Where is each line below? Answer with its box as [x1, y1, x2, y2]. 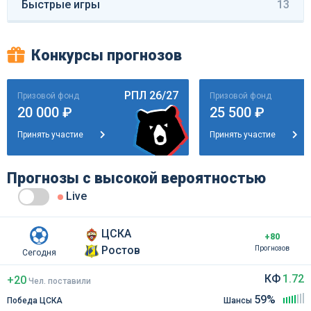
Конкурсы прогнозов [31, 46, 182, 64]
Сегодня [22, 247, 56, 258]
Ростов [101, 243, 140, 257]
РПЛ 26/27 [124, 88, 178, 102]
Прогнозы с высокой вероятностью [7, 169, 266, 187]
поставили [46, 276, 91, 286]
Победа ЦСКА [7, 295, 62, 305]
